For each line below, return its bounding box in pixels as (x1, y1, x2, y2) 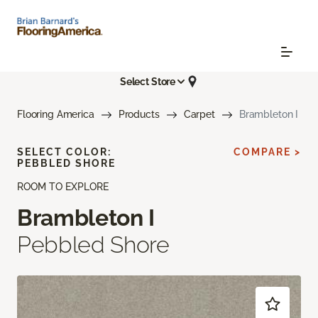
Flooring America (17, 109, 94, 121)
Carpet (183, 109, 215, 121)
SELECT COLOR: (17, 146, 111, 158)
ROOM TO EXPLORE (17, 181, 109, 193)
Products (118, 109, 160, 121)
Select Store (119, 75, 176, 87)
